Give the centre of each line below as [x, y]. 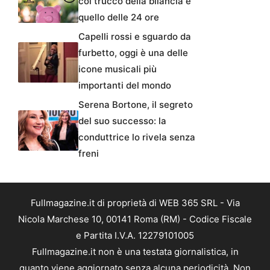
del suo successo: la [122, 121]
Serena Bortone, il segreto [136, 105]
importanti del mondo [125, 86]
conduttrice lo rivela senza [137, 137]
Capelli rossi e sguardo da [135, 37]
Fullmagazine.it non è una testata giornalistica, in [135, 252]
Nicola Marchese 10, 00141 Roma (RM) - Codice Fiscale [135, 219]
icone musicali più [118, 69]
